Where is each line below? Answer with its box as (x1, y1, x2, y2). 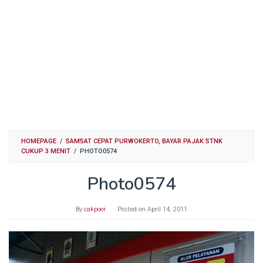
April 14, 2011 (147, 205, 187, 214)
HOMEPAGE (21, 137, 56, 146)
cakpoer (84, 205, 106, 214)
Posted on (117, 205, 147, 214)
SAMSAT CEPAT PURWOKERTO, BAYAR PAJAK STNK (66, 137, 222, 146)
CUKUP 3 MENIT (21, 147, 70, 156)
